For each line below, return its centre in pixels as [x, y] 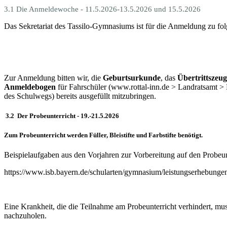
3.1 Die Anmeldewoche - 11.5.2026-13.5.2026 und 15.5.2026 [102, 9]
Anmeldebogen [30, 87]
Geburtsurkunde [132, 78]
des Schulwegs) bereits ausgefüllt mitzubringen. [80, 96]
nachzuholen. [25, 216]
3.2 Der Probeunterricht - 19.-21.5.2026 [62, 116]
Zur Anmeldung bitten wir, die [53, 78]
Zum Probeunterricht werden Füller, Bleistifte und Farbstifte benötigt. [103, 135]
